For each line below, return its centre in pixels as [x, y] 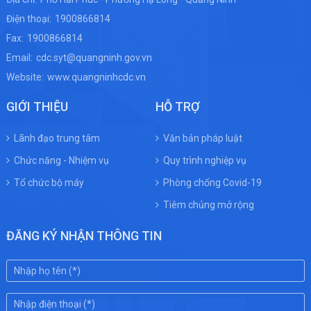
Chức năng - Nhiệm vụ [61, 160]
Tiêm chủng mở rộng [208, 204]
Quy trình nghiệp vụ [204, 160]
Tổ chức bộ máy [49, 182]
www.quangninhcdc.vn [96, 77]
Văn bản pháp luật [202, 138]
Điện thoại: [28, 18]
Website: [25, 77]
